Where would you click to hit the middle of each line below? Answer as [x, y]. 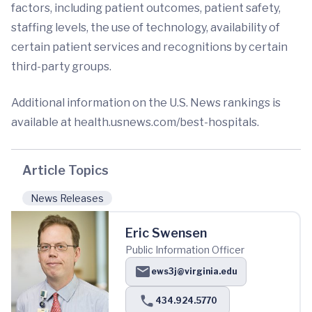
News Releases [67, 198]
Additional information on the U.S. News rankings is [146, 103]
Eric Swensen [166, 233]
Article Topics [65, 170]
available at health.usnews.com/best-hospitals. [135, 122]
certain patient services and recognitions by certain [149, 47]
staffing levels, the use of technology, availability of [146, 28]
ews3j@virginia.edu [194, 271]
